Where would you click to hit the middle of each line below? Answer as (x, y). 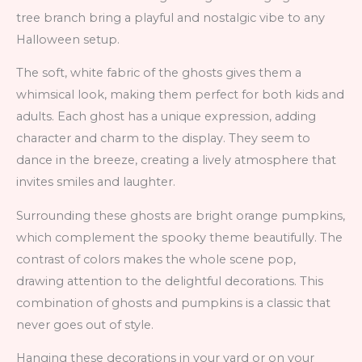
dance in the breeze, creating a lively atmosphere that (176, 160)
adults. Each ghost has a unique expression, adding (166, 117)
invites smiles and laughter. (96, 182)
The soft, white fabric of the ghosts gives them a (159, 73)
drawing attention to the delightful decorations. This (170, 281)
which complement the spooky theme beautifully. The (179, 237)
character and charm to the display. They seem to (163, 139)
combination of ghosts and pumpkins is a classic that (173, 303)
